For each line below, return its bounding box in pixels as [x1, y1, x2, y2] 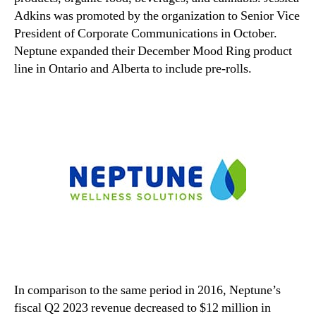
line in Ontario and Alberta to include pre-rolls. [14, 60, 252, 77]
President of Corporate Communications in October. [14, 25, 277, 42]
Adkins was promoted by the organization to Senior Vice [14, 7, 300, 24]
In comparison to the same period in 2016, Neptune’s [14, 281, 281, 298]
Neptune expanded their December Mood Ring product [14, 42, 292, 59]
